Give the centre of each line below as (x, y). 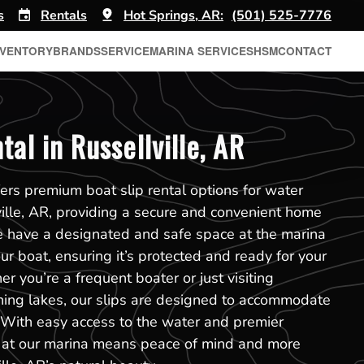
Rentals (64, 15)
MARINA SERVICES (201, 51)
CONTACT (305, 51)
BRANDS (77, 51)
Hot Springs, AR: (173, 15)
